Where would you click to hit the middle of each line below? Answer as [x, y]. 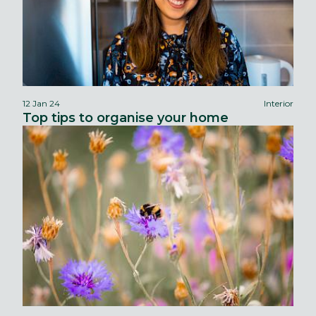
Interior [279, 103]
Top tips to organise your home [126, 117]
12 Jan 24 [41, 103]
